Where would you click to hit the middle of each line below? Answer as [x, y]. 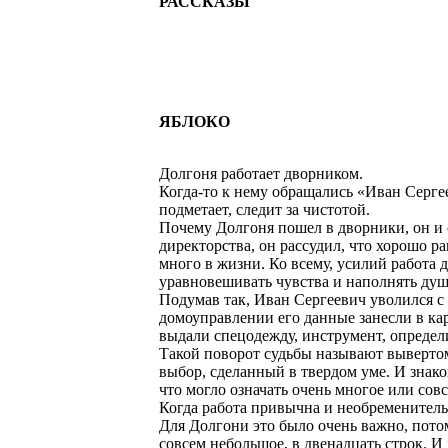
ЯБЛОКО [194, 121]
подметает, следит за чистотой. [264, 209]
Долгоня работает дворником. [261, 173]
